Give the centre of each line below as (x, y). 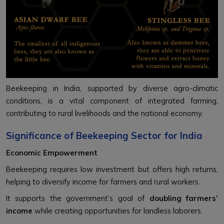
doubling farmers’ (184, 198)
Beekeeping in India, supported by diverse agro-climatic (112, 88)
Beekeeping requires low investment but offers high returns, (112, 169)
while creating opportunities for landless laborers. (117, 211)
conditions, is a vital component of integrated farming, (112, 101)
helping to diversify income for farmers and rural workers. (104, 182)
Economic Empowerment (52, 153)
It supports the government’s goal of (78, 198)
